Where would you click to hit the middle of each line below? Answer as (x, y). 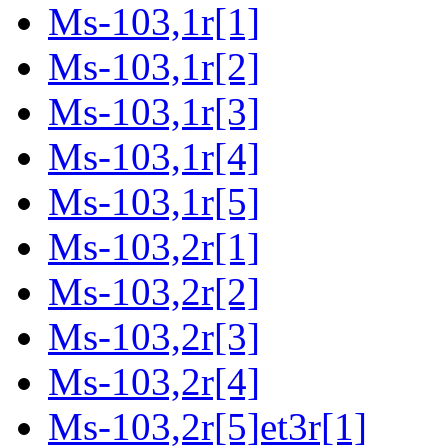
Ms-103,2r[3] (154, 337)
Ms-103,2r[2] (154, 292)
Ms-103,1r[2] (154, 67)
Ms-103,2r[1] (154, 247)
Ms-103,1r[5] (154, 202)
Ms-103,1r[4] (154, 157)
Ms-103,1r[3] (154, 112)
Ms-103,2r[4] (154, 382)
